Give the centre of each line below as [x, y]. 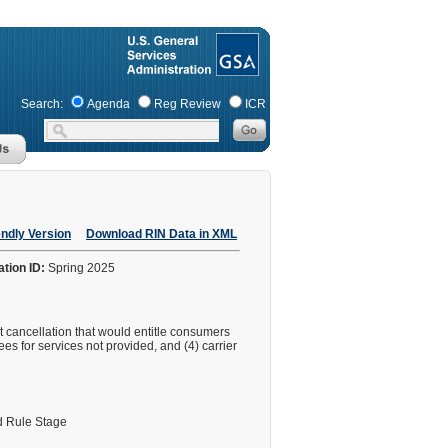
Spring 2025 [81, 268]
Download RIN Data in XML [161, 234]
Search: [42, 104]
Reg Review [187, 104]
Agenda [108, 104]
